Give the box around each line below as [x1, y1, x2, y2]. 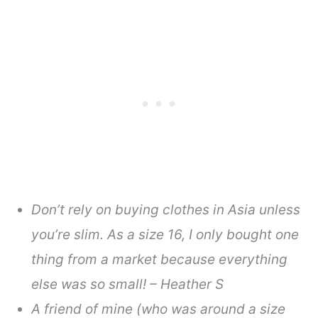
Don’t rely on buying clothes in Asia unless [31, 202, 301, 219]
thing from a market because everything [31, 251, 288, 268]
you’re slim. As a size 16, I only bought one [31, 226, 300, 243]
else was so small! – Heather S [31, 276, 224, 293]
